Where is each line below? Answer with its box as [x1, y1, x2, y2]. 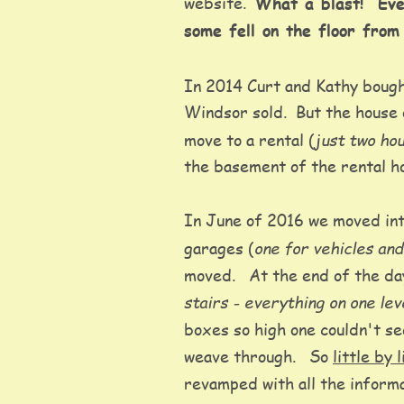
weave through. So [184, 344, 333, 367]
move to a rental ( [184, 128, 315, 151]
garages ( [184, 237, 254, 260]
